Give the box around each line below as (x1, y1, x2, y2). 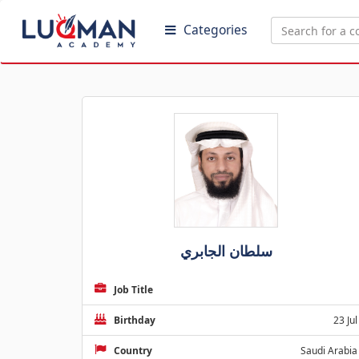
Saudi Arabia (301, 344, 357, 357)
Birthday (114, 313, 155, 327)
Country (114, 344, 152, 357)
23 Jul (333, 313, 357, 327)
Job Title (114, 283, 153, 296)
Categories (184, 21, 247, 38)
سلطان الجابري (179, 241, 272, 260)
